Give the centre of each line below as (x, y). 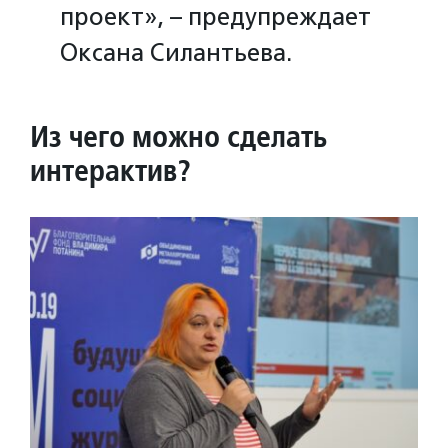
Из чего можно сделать (178, 135)
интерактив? (110, 169)
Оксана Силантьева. (176, 52)
